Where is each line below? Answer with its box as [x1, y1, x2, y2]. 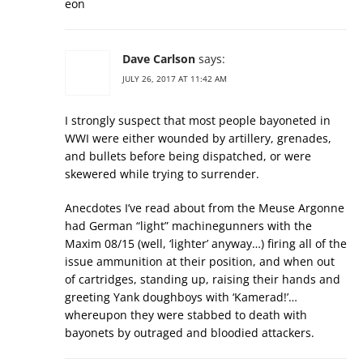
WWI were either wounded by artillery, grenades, [65, 130, 331, 147]
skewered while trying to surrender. [65, 166, 259, 182]
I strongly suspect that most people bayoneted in [65, 113, 331, 129]
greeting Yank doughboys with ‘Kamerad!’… [65, 289, 297, 305]
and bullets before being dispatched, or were [65, 148, 311, 164]
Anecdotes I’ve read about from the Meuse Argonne [65, 200, 344, 216]
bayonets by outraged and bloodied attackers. [65, 325, 314, 341]
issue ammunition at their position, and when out [65, 254, 335, 270]
